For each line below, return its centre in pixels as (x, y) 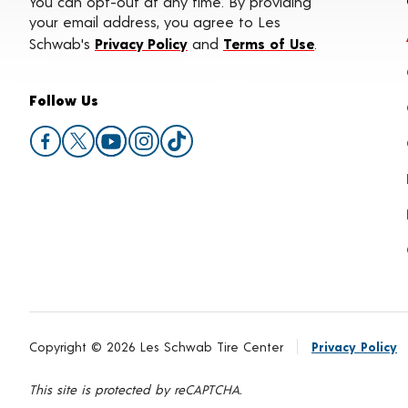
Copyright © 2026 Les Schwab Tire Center (156, 346)
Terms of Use (269, 43)
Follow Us (64, 100)
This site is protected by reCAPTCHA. (135, 389)
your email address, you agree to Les (155, 21)
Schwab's (62, 43)
